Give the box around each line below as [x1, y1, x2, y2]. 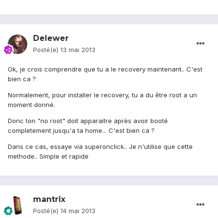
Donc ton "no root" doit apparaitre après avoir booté [8, 117, 168, 125]
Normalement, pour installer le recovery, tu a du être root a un [8, 91, 197, 99]
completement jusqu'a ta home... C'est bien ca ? [8, 127, 155, 135]
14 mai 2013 [60, 207, 95, 215]
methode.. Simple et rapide [8, 152, 89, 161]
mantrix [33, 195, 65, 204]
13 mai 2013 [60, 46, 95, 54]
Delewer [33, 34, 69, 43]
